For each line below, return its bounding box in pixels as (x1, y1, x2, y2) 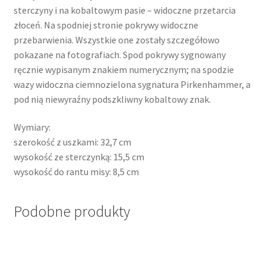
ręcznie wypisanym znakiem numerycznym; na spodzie (13, 63, 234, 75)
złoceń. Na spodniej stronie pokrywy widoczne (13, 18, 198, 31)
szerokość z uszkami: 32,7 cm (13, 136, 131, 148)
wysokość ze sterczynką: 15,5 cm (13, 151, 144, 163)
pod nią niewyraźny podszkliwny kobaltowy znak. (13, 93, 211, 105)
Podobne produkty (13, 201, 130, 221)
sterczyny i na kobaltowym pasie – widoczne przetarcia (13, 4, 236, 16)
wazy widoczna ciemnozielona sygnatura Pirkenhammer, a (13, 78, 251, 90)
